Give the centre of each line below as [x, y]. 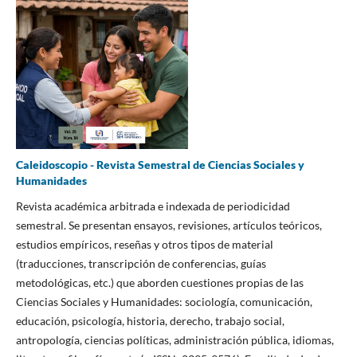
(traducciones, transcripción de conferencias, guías [141, 263]
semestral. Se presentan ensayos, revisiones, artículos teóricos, [169, 225]
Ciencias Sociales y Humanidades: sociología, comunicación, [164, 301]
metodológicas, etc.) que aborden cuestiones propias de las [159, 282]
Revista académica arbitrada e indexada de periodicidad [153, 206]
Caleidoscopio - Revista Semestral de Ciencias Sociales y [160, 164]
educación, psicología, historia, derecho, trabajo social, [150, 320]
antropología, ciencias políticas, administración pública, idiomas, [175, 339]
